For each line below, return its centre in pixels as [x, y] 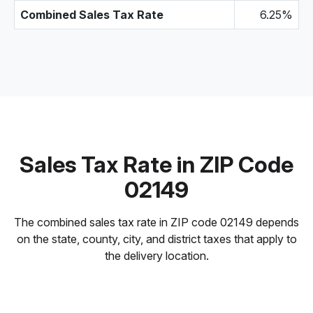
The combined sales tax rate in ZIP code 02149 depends [156, 222]
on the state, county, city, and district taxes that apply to [156, 239]
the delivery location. [156, 256]
